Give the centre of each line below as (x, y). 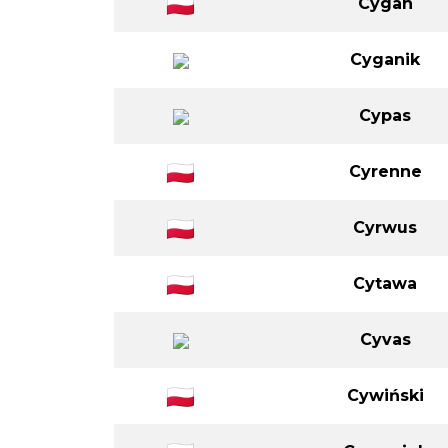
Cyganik (385, 59)
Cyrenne (385, 171)
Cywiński (385, 395)
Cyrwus (385, 227)
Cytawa (385, 283)
